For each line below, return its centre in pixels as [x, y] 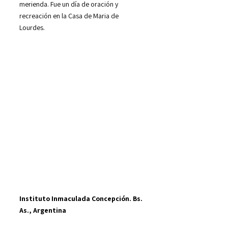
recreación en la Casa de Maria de [69, 16]
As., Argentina [43, 210]
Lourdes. [32, 27]
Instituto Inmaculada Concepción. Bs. [81, 199]
